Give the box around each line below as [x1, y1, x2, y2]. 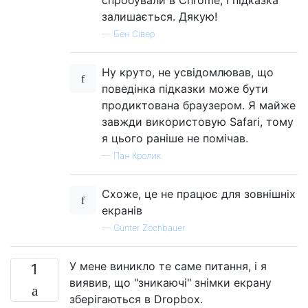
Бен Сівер [113, 29, 155, 40]
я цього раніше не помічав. [102, 131, 248, 146]
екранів [102, 203, 142, 218]
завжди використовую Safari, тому [102, 115, 294, 129]
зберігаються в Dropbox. [69, 292, 203, 307]
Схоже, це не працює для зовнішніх [102, 187, 296, 201]
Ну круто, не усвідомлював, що [102, 65, 274, 80]
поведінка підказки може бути [102, 82, 268, 96]
